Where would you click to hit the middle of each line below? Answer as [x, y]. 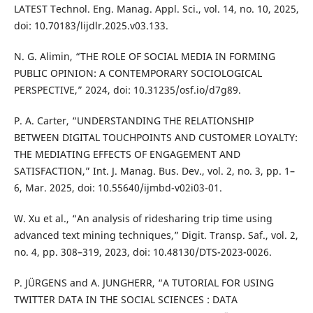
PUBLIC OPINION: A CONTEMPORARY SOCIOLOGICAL [138, 73]
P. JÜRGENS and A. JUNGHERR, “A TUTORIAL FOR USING [144, 283]
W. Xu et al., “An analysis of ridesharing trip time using [143, 219]
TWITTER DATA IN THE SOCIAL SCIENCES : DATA [125, 300]
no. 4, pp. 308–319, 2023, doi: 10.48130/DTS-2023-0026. [143, 252]
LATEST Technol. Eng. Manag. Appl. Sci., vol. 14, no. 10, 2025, [156, 9]
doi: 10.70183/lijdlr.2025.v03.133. [91, 26]
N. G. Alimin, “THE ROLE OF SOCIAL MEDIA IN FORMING [144, 57]
